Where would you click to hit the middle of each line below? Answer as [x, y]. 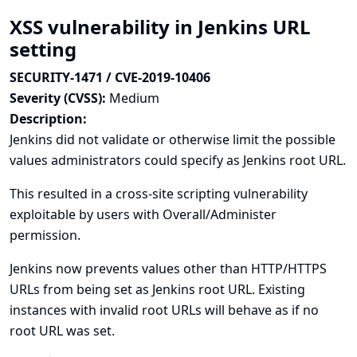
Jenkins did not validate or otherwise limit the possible [173, 139]
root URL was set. [62, 331]
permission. [45, 235]
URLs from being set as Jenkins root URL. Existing [157, 289]
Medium [134, 98]
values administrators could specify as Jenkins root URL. [178, 160]
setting [45, 49]
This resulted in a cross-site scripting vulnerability [159, 194]
